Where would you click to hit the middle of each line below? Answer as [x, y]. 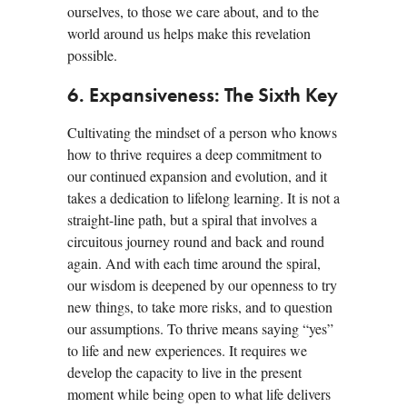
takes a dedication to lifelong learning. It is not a [203, 197]
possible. [92, 55]
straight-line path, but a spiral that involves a [192, 219]
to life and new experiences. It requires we [187, 350]
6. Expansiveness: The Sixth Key [203, 96]
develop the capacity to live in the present [184, 372]
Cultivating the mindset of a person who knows [202, 132]
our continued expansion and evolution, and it [197, 175]
